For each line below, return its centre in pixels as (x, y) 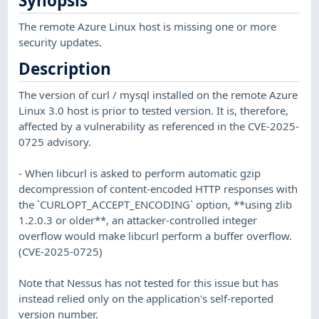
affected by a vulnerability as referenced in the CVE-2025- (159, 126)
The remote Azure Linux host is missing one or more (148, 26)
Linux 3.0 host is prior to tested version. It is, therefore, (154, 110)
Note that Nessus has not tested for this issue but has (149, 282)
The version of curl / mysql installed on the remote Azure (158, 94)
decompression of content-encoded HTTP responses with (158, 188)
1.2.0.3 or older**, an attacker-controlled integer (138, 220)
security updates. (61, 42)
